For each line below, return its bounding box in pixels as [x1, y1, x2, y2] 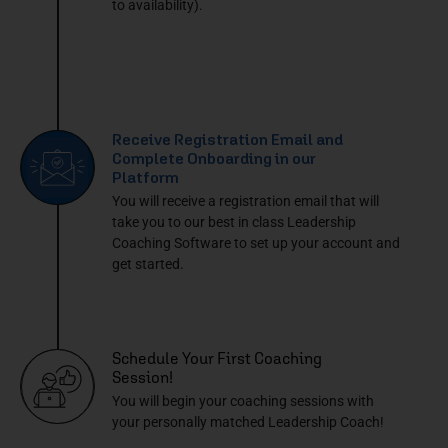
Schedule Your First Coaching [112, 349, 322, 368]
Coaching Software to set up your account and [112, 235, 400, 252]
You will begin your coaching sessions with [112, 393, 374, 410]
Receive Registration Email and [112, 130, 343, 149]
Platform [112, 168, 179, 187]
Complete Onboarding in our [112, 149, 316, 168]
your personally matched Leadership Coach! [112, 414, 384, 431]
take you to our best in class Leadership [112, 214, 356, 231]
